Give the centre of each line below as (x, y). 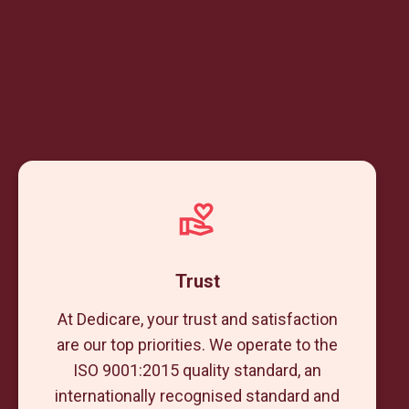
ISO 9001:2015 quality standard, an (197, 370)
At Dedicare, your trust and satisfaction (197, 319)
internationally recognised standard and (197, 396)
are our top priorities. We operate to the (197, 345)
